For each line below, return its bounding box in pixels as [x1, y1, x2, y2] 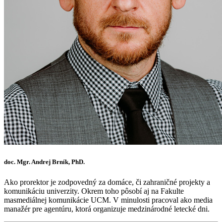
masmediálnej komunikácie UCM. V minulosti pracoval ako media [4, 196, 213, 205]
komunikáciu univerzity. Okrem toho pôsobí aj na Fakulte [4, 187, 184, 196]
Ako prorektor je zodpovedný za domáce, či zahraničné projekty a [4, 178, 210, 187]
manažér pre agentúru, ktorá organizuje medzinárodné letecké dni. [4, 205, 210, 214]
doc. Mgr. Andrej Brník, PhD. [4, 158, 85, 166]
